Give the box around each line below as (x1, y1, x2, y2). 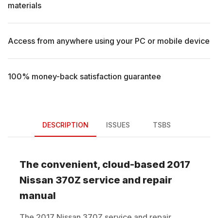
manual (19, 189, 56, 201)
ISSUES (106, 121, 130, 129)
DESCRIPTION (42, 121, 89, 129)
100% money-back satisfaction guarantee (8, 71, 161, 81)
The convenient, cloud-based (19, 158, 167, 170)
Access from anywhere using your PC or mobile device (8, 36, 210, 46)
